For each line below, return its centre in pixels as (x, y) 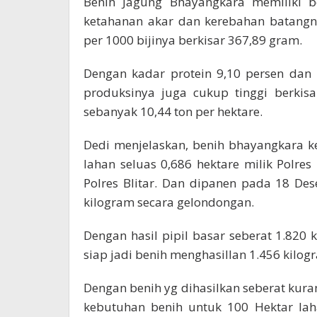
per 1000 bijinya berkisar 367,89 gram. (193, 40)
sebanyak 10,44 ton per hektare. (173, 111)
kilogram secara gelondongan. (169, 202)
